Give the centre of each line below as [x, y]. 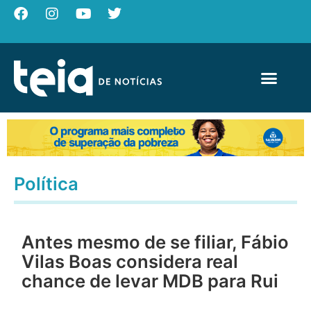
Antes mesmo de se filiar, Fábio [155, 242]
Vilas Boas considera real [130, 262]
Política [46, 183]
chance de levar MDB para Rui [150, 281]
